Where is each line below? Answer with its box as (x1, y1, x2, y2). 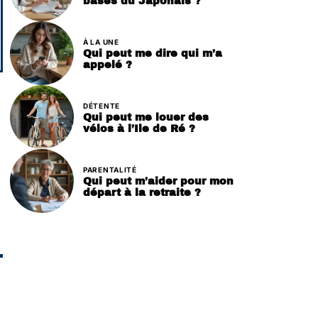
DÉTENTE (83, 101, 120, 110)
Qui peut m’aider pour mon (83, 175, 234, 187)
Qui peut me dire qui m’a (83, 47, 222, 59)
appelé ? (83, 58, 132, 70)
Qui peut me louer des (83, 111, 209, 123)
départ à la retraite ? (83, 186, 201, 198)
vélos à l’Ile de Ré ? (83, 122, 195, 134)
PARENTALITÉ (83, 165, 137, 174)
